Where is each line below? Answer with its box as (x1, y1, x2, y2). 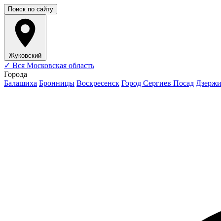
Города (4, 70, 27, 78)
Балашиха (4, 79, 37, 87)
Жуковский (9, 52, 41, 59)
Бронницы (39, 79, 74, 87)
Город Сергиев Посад (121, 79, 194, 87)
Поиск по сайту (8, 5, 53, 13)
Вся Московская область (10, 61, 94, 70)
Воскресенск (76, 79, 119, 87)
